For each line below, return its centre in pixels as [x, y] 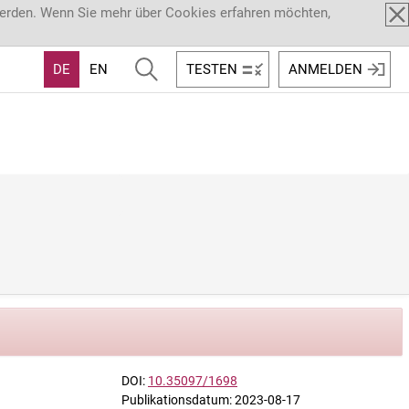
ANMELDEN [325, 69]
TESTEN [212, 69]
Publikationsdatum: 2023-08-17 [211, 400]
